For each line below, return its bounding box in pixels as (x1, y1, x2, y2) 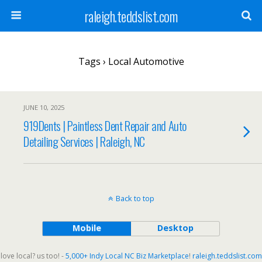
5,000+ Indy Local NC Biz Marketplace (65, 251, 189, 261)
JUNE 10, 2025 (23, 103, 64, 112)
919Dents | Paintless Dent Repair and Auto (23, 116, 187, 135)
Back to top (115, 193, 154, 204)
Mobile (72, 222, 101, 233)
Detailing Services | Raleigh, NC (23, 132, 145, 150)
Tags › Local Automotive (78, 55, 184, 68)
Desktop (157, 222, 194, 233)
